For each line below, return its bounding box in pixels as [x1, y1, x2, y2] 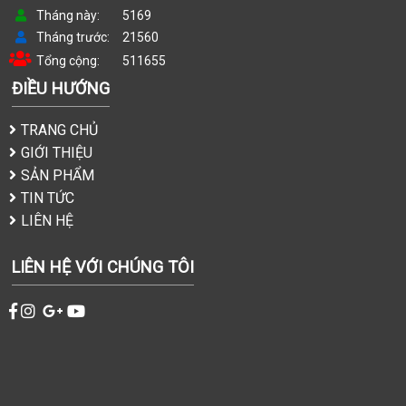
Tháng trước [36, 30, 107, 45]
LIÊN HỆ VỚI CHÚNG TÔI [12, 257, 194, 277]
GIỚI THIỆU [21, 144, 92, 162]
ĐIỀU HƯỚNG [12, 79, 110, 99]
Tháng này [36, 8, 97, 24]
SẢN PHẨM [21, 167, 94, 185]
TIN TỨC [21, 189, 74, 208]
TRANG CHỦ [21, 121, 98, 140]
